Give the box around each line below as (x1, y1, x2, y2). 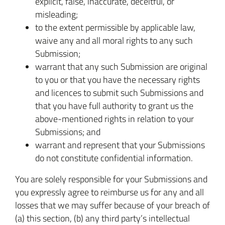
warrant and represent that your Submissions (35, 139, 205, 151)
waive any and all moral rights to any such (35, 34, 193, 46)
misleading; (35, 8, 78, 20)
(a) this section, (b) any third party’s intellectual (15, 212, 190, 224)
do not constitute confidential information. (35, 152, 193, 164)
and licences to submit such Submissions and (35, 86, 203, 98)
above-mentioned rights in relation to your (35, 113, 194, 125)
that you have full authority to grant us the (35, 99, 193, 111)
